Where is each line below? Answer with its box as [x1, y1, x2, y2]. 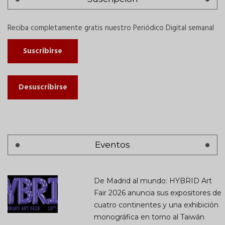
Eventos [95, 140, 130, 150]
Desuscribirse [18, 81, 67, 94]
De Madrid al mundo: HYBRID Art [93, 176, 212, 186]
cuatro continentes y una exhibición [93, 200, 218, 210]
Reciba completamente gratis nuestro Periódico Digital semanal [8, 22, 214, 35]
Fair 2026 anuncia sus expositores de [93, 188, 221, 198]
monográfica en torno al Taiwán [93, 212, 204, 222]
